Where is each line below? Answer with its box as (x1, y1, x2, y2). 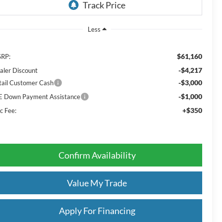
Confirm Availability (58, 149, 136, 161)
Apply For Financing (58, 205, 135, 216)
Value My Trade (67, 177, 127, 188)
